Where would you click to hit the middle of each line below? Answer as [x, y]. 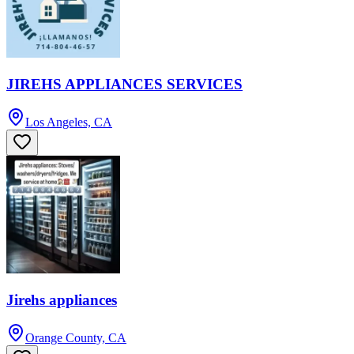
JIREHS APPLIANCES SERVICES [124, 84]
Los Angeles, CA [69, 122]
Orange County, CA [76, 338]
